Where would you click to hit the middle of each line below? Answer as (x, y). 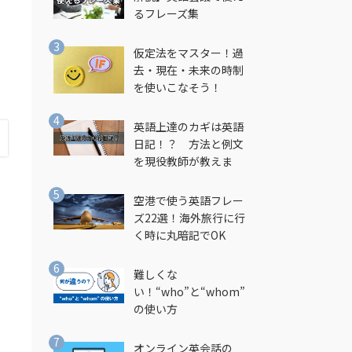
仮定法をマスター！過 (188, 53)
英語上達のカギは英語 (188, 126)
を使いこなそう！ (177, 87)
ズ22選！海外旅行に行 (189, 218)
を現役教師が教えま (183, 161)
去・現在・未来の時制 (188, 70)
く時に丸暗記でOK (179, 235)
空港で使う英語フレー (188, 200)
